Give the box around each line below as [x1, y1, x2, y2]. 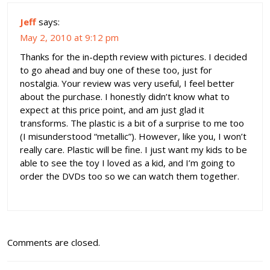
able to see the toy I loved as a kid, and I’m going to [20, 156, 235, 169]
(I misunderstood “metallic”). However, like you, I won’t [20, 130, 246, 142]
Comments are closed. [7, 236, 100, 248]
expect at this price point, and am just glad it [20, 103, 204, 116]
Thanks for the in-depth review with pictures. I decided [20, 50, 247, 63]
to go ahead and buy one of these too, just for [20, 63, 212, 76]
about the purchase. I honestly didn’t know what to [20, 90, 230, 102]
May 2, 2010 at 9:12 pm [20, 31, 119, 43]
